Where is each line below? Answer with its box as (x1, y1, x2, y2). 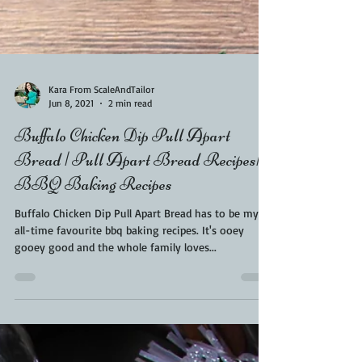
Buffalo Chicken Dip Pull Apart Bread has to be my (15, 258, 259, 271)
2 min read (108, 149, 152, 161)
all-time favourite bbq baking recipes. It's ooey (15, 275, 202, 288)
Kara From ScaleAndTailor (48, 135, 154, 147)
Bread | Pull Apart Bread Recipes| (15, 201, 260, 222)
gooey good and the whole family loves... (15, 292, 217, 305)
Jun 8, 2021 (48, 149, 94, 161)
